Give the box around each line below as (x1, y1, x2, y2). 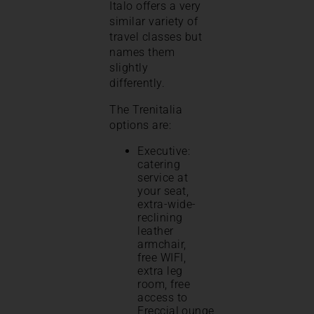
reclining (137, 211, 183, 225)
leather (137, 224, 174, 238)
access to (137, 291, 188, 305)
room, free (137, 278, 190, 292)
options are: (109, 118, 171, 132)
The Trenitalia (109, 103, 182, 117)
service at (137, 171, 188, 185)
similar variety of (109, 15, 198, 29)
